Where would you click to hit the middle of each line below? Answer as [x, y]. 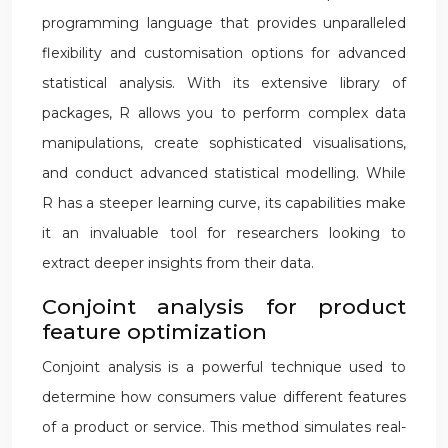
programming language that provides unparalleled [224, 23]
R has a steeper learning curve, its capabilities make [224, 203]
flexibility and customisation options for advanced [224, 53]
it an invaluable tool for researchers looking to [224, 233]
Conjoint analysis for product [224, 306]
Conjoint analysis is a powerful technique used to [224, 367]
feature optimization [154, 331]
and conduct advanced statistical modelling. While [224, 173]
